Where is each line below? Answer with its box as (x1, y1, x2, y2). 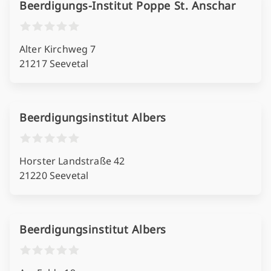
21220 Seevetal (19, 169, 89, 182)
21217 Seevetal (19, 57, 89, 70)
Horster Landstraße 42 (19, 154, 125, 168)
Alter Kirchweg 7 (19, 42, 96, 56)
